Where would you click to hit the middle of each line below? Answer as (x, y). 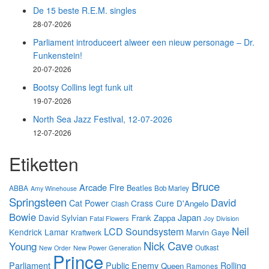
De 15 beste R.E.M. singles (85, 10)
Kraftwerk (86, 232)
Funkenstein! (58, 55)
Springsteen (38, 202)
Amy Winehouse (54, 188)
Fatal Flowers (109, 218)
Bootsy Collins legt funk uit (83, 87)
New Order (55, 248)
